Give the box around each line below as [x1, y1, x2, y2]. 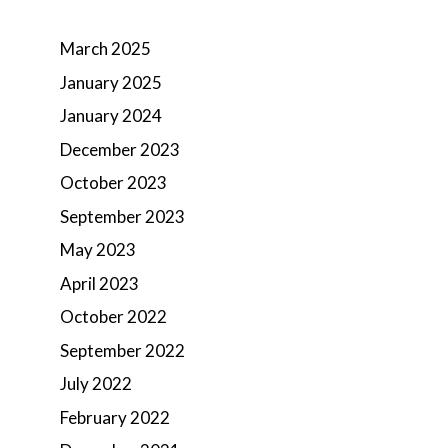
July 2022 [60, 373, 132, 394]
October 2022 [60, 306, 167, 327]
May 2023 [60, 239, 136, 260]
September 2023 [60, 205, 185, 227]
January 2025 [60, 71, 162, 93]
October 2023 [60, 172, 167, 193]
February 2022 [60, 406, 170, 428]
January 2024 [60, 105, 162, 126]
